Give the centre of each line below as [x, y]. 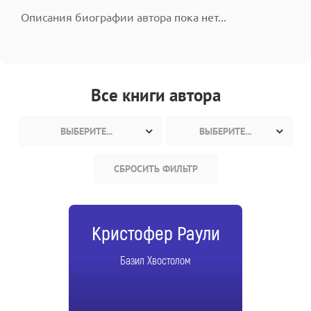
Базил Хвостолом [155, 261]
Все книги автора [155, 95]
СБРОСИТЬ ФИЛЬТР [155, 168]
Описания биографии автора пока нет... [124, 17]
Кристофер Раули [155, 234]
